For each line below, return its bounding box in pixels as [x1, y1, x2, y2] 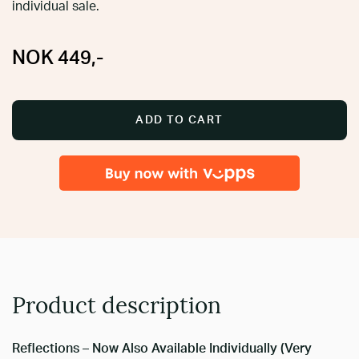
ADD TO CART [135, 114, 224, 126]
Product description [12, 296, 221, 319]
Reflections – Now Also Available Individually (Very [12, 341, 312, 355]
